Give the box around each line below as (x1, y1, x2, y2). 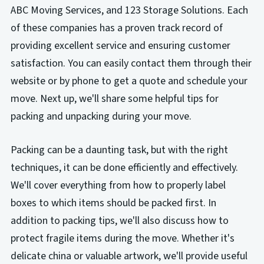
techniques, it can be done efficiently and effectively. (10, 160, 238, 175)
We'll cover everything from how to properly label (10, 177, 226, 193)
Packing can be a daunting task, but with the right (10, 142, 228, 157)
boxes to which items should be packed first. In (10, 195, 216, 210)
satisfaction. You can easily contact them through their (10, 56, 252, 71)
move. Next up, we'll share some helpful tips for (10, 91, 219, 107)
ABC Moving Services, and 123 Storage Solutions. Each (10, 3, 248, 18)
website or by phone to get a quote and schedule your (10, 74, 247, 89)
